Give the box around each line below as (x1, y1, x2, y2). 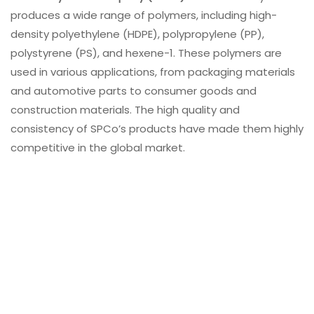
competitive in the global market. (11, 140, 185, 156)
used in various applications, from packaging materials (11, 64, 295, 80)
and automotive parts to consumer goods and (11, 83, 257, 99)
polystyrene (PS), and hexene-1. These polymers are (11, 46, 282, 61)
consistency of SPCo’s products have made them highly (11, 121, 303, 137)
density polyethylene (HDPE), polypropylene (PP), (11, 27, 264, 42)
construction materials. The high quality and (11, 102, 240, 118)
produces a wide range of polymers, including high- (11, 8, 277, 23)
